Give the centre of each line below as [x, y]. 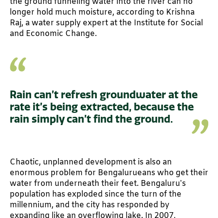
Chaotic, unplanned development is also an [91, 162]
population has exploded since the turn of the [96, 194]
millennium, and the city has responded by [90, 205]
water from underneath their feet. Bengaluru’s [98, 183]
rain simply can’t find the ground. [91, 119]
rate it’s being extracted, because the [102, 107]
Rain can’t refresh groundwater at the [104, 95]
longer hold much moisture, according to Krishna [102, 12]
